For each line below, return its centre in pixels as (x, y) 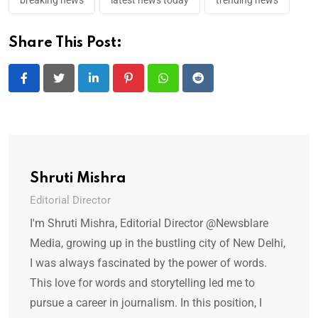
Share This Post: (65, 44)
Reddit (213, 87)
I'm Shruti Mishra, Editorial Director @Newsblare (149, 224)
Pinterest (149, 87)
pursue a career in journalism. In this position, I (146, 303)
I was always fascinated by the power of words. (148, 263)
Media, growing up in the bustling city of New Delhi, (158, 243)
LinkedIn (114, 87)
